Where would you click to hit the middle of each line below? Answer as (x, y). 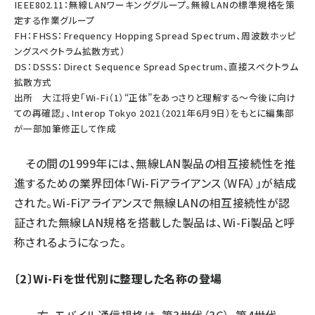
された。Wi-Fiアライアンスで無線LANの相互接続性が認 (152, 202)
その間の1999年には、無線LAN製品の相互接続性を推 (155, 163)
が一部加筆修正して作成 (65, 128)
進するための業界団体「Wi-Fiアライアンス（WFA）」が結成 (155, 183)
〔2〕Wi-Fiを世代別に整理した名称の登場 (118, 278)
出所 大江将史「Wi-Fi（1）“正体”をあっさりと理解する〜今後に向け (155, 97)
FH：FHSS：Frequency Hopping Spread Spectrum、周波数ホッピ (155, 36)
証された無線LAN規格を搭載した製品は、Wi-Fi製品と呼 (155, 222)
